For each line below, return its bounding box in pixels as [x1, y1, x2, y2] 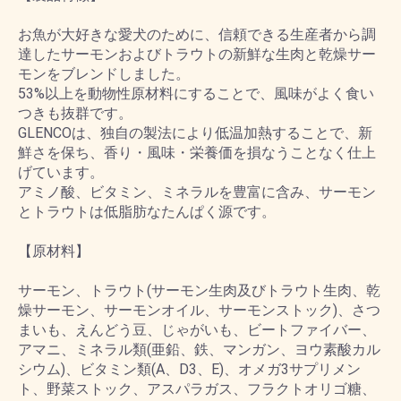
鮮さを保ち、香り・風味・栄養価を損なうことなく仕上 [18, 144, 376, 161]
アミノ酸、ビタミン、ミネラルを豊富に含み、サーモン [18, 183, 376, 200]
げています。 [18, 164, 104, 181]
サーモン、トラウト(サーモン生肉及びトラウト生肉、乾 [18, 282, 380, 299]
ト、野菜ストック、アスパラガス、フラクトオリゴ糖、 [18, 380, 376, 397]
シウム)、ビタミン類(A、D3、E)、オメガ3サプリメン [18, 361, 361, 378]
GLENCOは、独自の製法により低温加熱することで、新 [18, 124, 372, 141]
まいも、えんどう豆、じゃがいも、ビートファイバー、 [18, 321, 376, 338]
